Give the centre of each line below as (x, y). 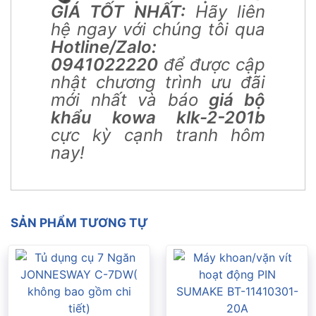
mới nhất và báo (130, 99)
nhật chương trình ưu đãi (158, 82)
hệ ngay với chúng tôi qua (158, 29)
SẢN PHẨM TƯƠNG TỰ (79, 223)
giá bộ (237, 99)
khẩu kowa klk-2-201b (158, 117)
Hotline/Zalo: (104, 47)
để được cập (212, 64)
